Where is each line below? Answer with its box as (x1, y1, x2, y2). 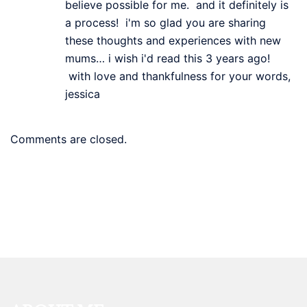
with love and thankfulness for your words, (65, 69, 291, 83)
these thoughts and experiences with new (65, 33, 281, 47)
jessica (65, 86, 103, 101)
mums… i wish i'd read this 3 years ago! (65, 51, 270, 65)
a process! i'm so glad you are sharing (65, 15, 266, 29)
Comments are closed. (10, 132, 127, 146)
